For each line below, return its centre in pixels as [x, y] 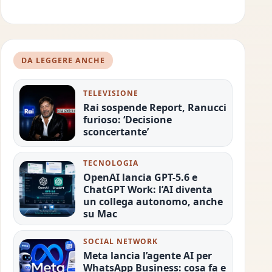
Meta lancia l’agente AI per [147, 256]
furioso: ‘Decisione [127, 119]
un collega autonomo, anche [153, 201]
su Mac [100, 213]
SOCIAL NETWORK [121, 242]
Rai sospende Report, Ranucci [155, 107]
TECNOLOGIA [110, 163]
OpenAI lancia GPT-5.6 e [140, 177]
